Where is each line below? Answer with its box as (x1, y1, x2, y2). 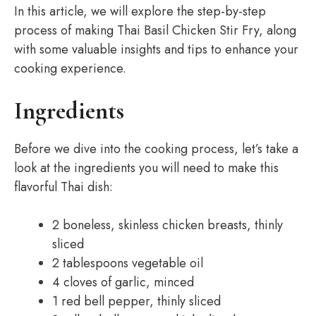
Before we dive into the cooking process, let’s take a (14, 140, 298, 158)
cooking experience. (14, 59, 126, 78)
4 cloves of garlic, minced (52, 273, 194, 291)
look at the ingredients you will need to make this (14, 159, 279, 177)
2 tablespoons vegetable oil (52, 254, 203, 272)
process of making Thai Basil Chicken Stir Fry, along (14, 21, 296, 39)
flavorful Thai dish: (14, 178, 113, 196)
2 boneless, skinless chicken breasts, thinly (52, 216, 283, 234)
